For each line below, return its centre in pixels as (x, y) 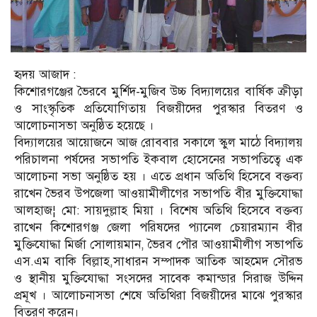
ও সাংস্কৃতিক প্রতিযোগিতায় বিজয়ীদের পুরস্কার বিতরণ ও (158, 108)
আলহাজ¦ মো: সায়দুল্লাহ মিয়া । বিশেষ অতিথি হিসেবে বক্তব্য (158, 210)
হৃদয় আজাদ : (45, 74)
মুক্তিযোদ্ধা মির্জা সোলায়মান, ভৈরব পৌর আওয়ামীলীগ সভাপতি (158, 244)
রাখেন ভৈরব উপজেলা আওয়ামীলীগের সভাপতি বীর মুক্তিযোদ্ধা (158, 193)
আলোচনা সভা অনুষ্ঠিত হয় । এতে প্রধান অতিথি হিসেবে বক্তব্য (158, 176)
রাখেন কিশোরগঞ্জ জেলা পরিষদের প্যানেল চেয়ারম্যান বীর (158, 227)
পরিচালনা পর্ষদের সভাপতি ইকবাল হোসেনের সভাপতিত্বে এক (158, 159)
